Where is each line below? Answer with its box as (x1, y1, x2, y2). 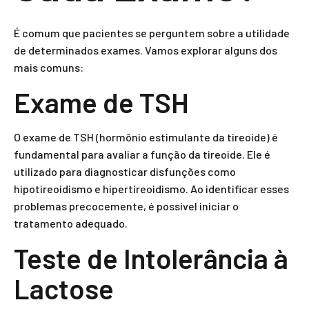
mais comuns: (14, 61, 83, 74)
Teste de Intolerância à (14, 241, 288, 275)
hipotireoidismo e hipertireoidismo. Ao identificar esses (14, 182, 289, 195)
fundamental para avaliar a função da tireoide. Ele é (14, 148, 270, 161)
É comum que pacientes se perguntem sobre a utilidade (14, 26, 290, 39)
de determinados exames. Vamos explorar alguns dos (14, 43, 277, 57)
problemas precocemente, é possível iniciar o (14, 199, 239, 212)
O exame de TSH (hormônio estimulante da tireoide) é (14, 130, 278, 143)
